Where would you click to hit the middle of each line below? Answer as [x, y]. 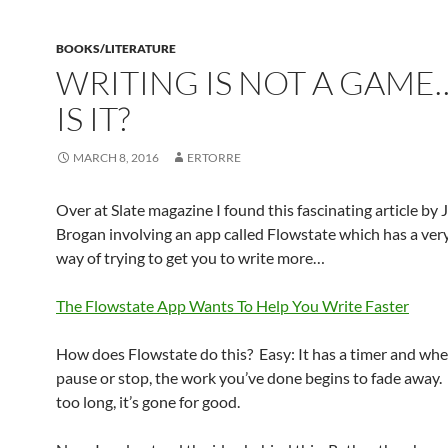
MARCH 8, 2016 [116, 157]
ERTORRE [214, 157]
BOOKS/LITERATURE [116, 48]
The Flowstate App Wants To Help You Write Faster [232, 305]
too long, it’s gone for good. [148, 401]
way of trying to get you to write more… [190, 257]
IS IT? [93, 118]
